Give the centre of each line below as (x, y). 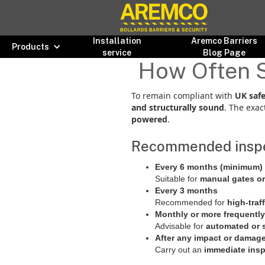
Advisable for (180, 226)
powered (149, 119)
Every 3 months (186, 190)
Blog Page (224, 53)
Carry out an (180, 250)
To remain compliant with (183, 96)
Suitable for (177, 179)
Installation (117, 41)
